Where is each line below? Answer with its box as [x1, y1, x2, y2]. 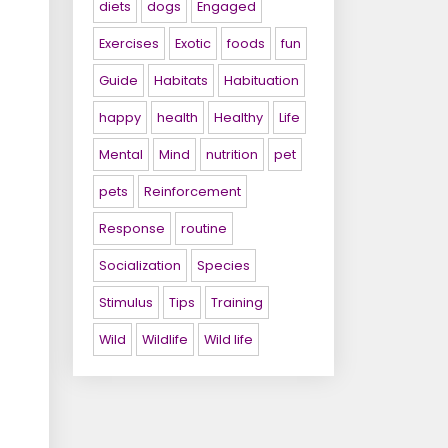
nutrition [206, 146, 258, 163]
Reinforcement [144, 183, 241, 200]
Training [211, 294, 263, 311]
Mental [99, 146, 143, 163]
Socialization [99, 257, 181, 274]
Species [197, 257, 250, 274]
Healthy [214, 109, 263, 126]
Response [99, 220, 165, 237]
